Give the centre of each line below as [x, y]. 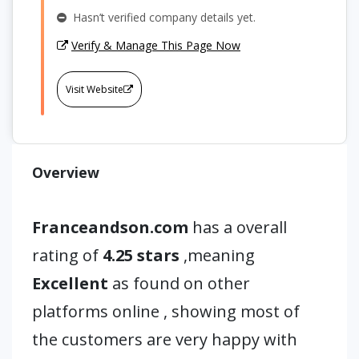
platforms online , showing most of [166, 311]
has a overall [240, 227]
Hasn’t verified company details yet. [161, 17]
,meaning [219, 255]
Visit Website [95, 89]
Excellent [70, 283]
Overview [66, 172]
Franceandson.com [112, 227]
